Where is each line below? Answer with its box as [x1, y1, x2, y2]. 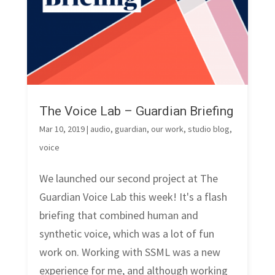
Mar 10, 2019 [39, 123, 85, 135]
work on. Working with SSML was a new [39, 245, 220, 260]
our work [150, 123, 184, 135]
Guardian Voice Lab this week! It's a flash [39, 190, 227, 204]
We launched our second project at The [39, 171, 218, 186]
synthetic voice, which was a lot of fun [39, 227, 214, 241]
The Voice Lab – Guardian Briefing [39, 104, 233, 119]
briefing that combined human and [39, 208, 198, 223]
